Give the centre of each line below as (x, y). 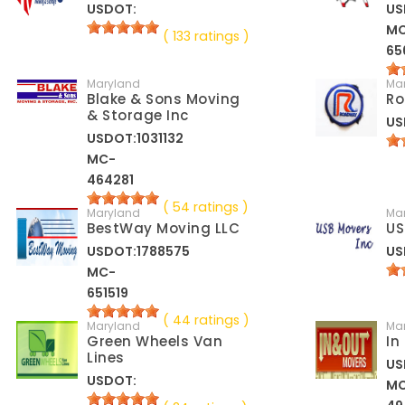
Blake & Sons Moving (164, 99)
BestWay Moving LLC (164, 229)
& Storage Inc (138, 116)
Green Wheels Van (155, 342)
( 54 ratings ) (206, 207)
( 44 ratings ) (207, 320)
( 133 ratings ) (207, 37)
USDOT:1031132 (136, 139)
